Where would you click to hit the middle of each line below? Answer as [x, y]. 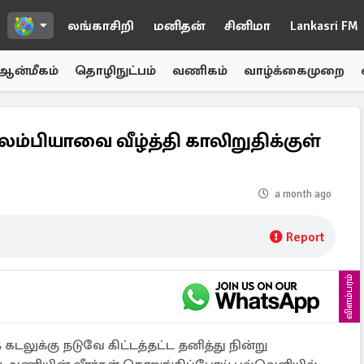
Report [305, 237]
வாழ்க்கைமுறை [294, 71]
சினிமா [247, 26]
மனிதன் [179, 26]
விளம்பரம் [349, 297]
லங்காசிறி [101, 26]
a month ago [303, 194]
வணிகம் [200, 71]
